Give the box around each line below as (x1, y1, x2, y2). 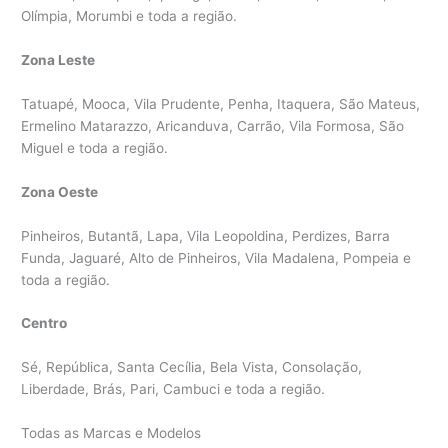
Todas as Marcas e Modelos (21, 425, 202, 442)
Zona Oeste (21, 183, 99, 200)
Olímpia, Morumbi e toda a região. (21, 8, 238, 25)
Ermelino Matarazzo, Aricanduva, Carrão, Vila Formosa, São (21, 117, 405, 134)
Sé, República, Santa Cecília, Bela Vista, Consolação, (21, 359, 363, 376)
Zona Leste (21, 51, 96, 68)
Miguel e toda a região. (21, 139, 169, 156)
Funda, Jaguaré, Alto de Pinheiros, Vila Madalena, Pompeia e (21, 249, 412, 266)
